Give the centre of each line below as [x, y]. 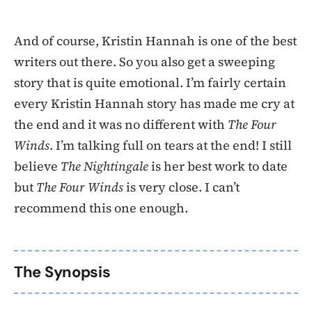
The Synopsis [62, 272]
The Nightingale [104, 166]
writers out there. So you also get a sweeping [145, 61]
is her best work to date [218, 166]
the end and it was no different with [121, 124]
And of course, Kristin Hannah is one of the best [155, 40]
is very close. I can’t [181, 187]
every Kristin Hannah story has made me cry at [154, 103]
